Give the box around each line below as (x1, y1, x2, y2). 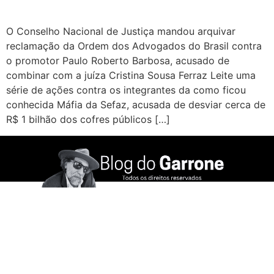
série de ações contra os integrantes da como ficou (6, 84, 246, 97)
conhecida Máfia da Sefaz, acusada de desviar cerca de (6, 98, 265, 111)
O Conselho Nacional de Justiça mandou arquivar (6, 25, 235, 38)
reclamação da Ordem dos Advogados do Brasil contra (6, 40, 262, 53)
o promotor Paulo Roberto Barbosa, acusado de (6, 54, 229, 67)
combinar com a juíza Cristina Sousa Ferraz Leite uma (6, 69, 256, 82)
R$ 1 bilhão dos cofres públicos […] (6, 113, 170, 126)
